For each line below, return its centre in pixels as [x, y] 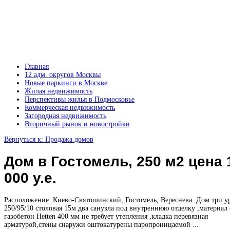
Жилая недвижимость [59, 91]
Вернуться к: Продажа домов [49, 139]
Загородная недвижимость [65, 116]
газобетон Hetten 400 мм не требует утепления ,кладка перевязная [106, 216]
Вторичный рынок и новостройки [77, 124]
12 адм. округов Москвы [63, 75]
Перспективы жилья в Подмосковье [80, 99]
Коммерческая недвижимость [70, 108]
